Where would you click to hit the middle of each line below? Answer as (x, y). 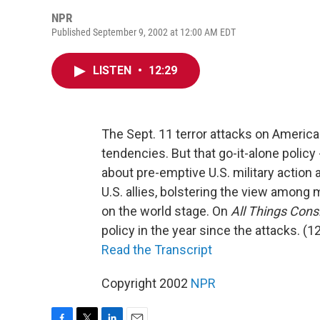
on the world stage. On (166, 211)
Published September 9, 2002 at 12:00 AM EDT (144, 32)
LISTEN (114, 70)
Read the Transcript (157, 250)
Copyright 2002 (146, 283)
